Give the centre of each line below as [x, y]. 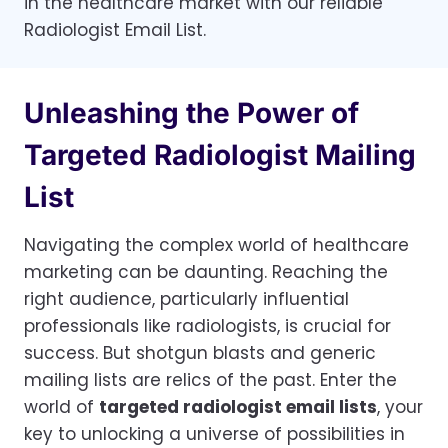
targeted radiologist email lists [238, 407]
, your [400, 407]
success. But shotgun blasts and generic [200, 353]
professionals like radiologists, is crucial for [207, 326]
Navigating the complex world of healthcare [216, 245]
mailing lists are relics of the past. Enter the [210, 380]
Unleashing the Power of [191, 113]
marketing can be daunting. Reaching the [206, 272]
